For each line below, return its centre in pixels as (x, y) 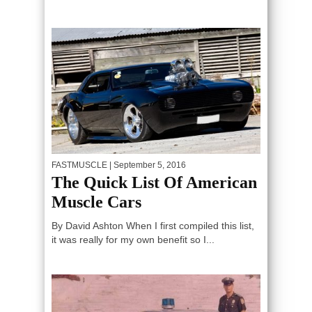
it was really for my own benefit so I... (133, 240)
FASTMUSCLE (79, 165)
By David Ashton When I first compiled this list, (153, 226)
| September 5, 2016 (147, 165)
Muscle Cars (96, 202)
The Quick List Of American (154, 183)
